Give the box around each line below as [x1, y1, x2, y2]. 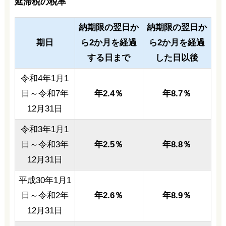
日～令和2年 [21, 190, 69, 200]
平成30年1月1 [18, 175, 71, 185]
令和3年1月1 [21, 124, 69, 134]
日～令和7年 [21, 88, 69, 98]
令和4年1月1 [21, 73, 69, 83]
